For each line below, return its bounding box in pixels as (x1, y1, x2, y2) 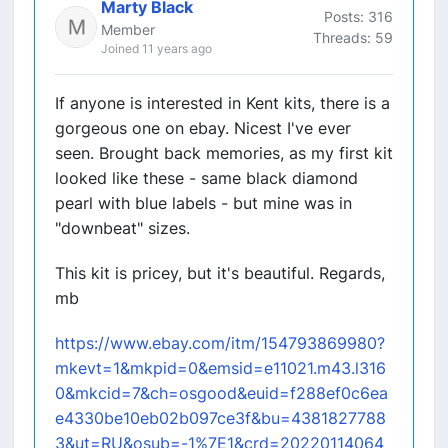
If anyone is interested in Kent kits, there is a (55, 93, 390, 113)
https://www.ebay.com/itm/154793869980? (55, 333, 385, 353)
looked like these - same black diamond (55, 168, 358, 188)
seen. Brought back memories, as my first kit (55, 143, 393, 163)
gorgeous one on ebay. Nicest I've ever (55, 118, 351, 138)
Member (101, 21, 155, 38)
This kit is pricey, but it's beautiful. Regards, (55, 263, 385, 283)
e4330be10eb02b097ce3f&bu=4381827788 (55, 408, 386, 428)
